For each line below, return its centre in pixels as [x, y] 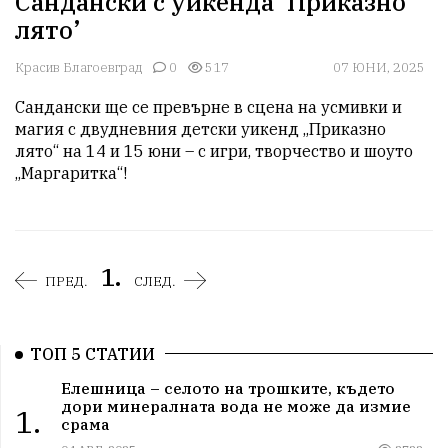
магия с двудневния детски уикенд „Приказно [200, 129]
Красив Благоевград [78, 68]
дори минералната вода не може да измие [235, 405]
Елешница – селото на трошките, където [227, 387]
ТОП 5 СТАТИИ [92, 354]
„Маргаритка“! [71, 173]
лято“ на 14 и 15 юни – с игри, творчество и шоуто [214, 151]
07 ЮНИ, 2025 [379, 68]
